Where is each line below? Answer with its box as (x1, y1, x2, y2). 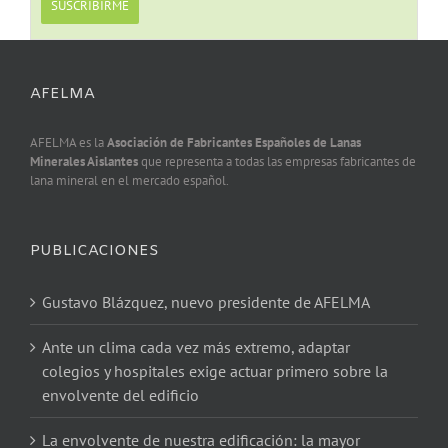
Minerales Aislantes (30, 153, 138, 171)
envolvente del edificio (42, 385, 199, 406)
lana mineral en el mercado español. (30, 172, 229, 190)
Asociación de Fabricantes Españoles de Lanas (107, 134, 361, 152)
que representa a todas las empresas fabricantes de (138, 153, 416, 171)
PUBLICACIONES (30, 241, 159, 262)
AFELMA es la (30, 134, 107, 152)
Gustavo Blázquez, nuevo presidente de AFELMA (42, 292, 370, 313)
